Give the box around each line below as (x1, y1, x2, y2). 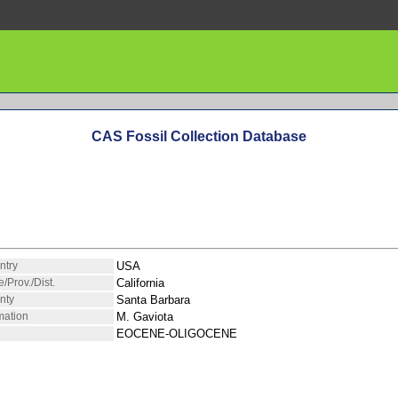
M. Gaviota (116, 309, 173, 323)
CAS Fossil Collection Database (92, 129, 306, 145)
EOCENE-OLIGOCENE (116, 326, 237, 340)
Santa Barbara (116, 292, 190, 306)
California (116, 275, 164, 290)
